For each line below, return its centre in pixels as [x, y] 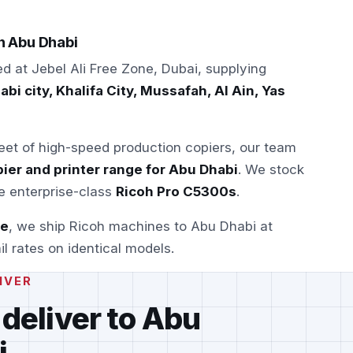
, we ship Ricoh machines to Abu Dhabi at [141, 226]
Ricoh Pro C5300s [176, 191]
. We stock [271, 169]
